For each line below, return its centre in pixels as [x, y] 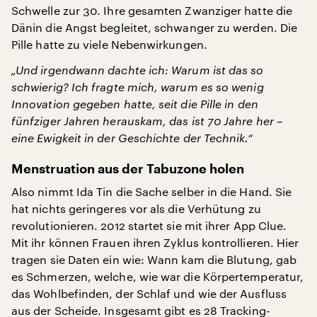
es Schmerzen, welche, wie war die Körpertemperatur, [158, 276]
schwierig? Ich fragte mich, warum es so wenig [138, 87]
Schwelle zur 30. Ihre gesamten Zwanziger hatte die [152, 10]
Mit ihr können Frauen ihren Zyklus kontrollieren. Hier [155, 242]
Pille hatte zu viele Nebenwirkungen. [109, 44]
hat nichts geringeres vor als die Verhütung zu [136, 208]
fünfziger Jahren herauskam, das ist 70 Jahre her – [147, 121]
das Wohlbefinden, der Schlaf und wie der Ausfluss [149, 293]
